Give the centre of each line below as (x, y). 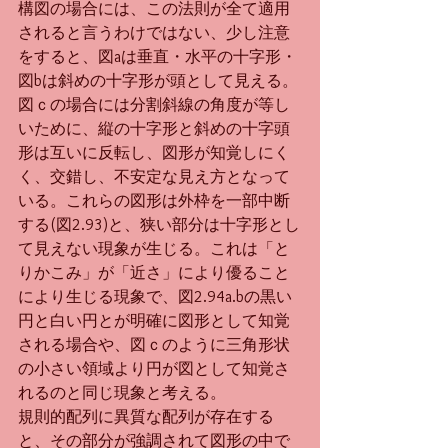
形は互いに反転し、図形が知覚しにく (154, 153)
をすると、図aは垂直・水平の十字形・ (157, 57)
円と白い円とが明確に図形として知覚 (154, 321)
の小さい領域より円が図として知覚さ (154, 369)
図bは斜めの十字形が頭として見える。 (158, 81)
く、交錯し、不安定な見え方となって (154, 177)
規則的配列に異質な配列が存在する (146, 417)
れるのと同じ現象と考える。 (122, 393)
